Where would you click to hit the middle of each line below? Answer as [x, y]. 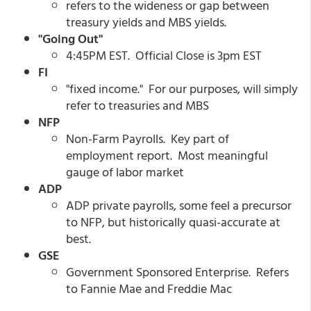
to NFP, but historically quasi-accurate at [173, 222]
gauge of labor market [125, 172]
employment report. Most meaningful [167, 155]
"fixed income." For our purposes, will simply [182, 89]
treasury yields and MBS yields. [146, 22]
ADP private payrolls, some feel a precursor [179, 205]
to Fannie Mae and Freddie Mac [149, 288]
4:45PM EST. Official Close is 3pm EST [165, 55]
